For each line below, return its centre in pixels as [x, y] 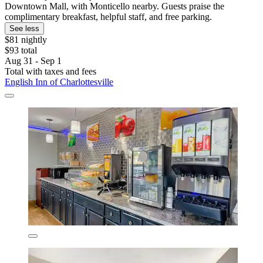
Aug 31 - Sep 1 [33, 60]
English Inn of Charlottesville [59, 82]
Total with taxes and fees [50, 71]
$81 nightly [26, 39]
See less [24, 28]
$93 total [21, 50]
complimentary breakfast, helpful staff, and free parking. [108, 16]
